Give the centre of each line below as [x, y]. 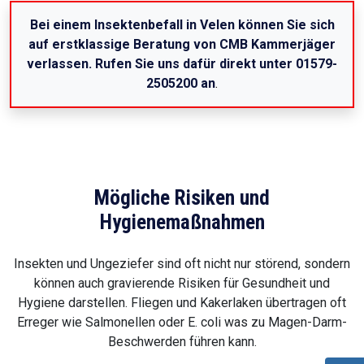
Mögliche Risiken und [182, 198]
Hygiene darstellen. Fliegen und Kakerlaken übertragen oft [182, 303]
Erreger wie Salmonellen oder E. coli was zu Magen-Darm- [182, 323]
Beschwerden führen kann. [182, 342]
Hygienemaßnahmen [182, 223]
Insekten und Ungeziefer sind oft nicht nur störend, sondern [182, 264]
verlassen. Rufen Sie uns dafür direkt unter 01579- [182, 64]
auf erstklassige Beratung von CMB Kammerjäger [182, 45]
